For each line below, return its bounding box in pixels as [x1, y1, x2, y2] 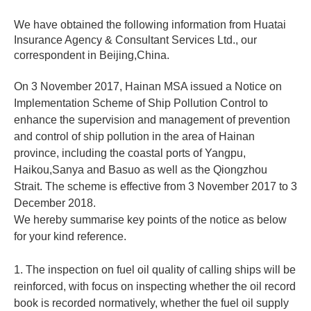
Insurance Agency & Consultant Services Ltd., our [14, 34, 257, 47]
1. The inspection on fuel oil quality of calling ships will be [14, 264, 296, 276]
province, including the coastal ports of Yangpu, [14, 147, 246, 160]
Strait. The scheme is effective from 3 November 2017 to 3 [14, 180, 297, 193]
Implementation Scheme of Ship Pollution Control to [14, 97, 268, 110]
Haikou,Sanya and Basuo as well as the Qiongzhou [14, 164, 267, 176]
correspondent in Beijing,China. [14, 49, 172, 62]
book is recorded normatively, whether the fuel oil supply [14, 297, 289, 310]
